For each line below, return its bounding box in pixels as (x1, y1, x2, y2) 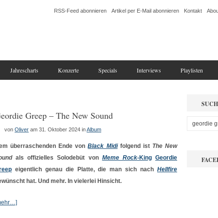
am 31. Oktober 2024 (30, 127, 80, 132)
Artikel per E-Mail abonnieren (111, 8, 179, 14)
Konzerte (58, 66, 79, 74)
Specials (98, 66, 117, 74)
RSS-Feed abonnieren (54, 8, 107, 14)
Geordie (155, 154, 178, 161)
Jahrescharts (10, 66, 38, 74)
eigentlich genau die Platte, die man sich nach (12, 166, 157, 173)
